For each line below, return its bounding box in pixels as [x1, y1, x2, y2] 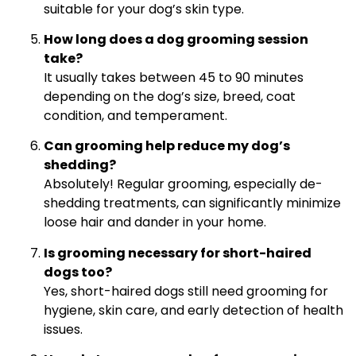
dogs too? [44, 262, 112, 281]
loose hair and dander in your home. [44, 213, 266, 232]
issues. [44, 319, 83, 339]
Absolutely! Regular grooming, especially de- [44, 175, 323, 194]
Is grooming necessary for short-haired [44, 243, 311, 262]
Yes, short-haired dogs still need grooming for [44, 281, 328, 300]
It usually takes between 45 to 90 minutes [44, 68, 304, 87]
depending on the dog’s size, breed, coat [44, 87, 296, 106]
